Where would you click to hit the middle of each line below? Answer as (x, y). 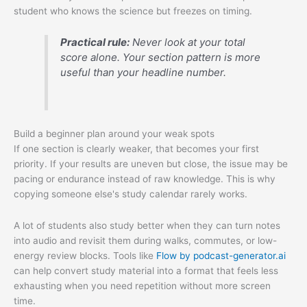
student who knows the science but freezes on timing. (133, 11)
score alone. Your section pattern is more (161, 57)
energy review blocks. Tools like (85, 255)
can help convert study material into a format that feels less (146, 270)
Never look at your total (188, 42)
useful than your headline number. (144, 72)
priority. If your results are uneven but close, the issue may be (151, 163)
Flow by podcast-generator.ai (221, 255)
